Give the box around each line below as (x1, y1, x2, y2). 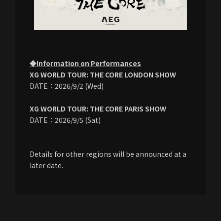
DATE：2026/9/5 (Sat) (30, 114, 101, 125)
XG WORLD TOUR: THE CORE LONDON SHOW (30, 69, 176, 79)
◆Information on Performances (30, 58, 141, 68)
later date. (30, 160, 63, 170)
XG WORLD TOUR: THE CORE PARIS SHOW (30, 103, 166, 113)
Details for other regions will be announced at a (30, 148, 186, 159)
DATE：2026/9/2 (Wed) (30, 80, 104, 91)
